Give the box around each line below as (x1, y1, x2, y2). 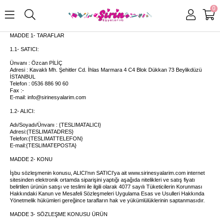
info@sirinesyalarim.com (27, 94, 86, 100)
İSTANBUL (10, 74, 35, 80)
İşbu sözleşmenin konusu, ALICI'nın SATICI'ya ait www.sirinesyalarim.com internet (10, 170, 205, 176)
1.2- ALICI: (10, 108, 35, 114)
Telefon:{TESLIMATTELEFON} (10, 136, 83, 141)
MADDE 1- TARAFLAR (10, 32, 64, 38)
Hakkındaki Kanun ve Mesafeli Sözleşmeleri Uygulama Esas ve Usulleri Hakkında (10, 191, 204, 196)
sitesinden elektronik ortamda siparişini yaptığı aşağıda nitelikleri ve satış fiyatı (10, 177, 195, 183)
